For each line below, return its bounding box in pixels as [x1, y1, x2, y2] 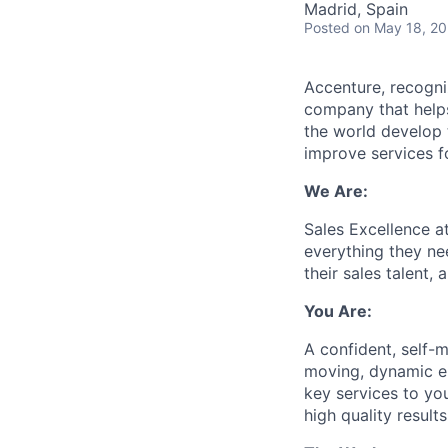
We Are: [304, 180, 368, 201]
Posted [304, 18, 350, 36]
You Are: [304, 300, 372, 321]
